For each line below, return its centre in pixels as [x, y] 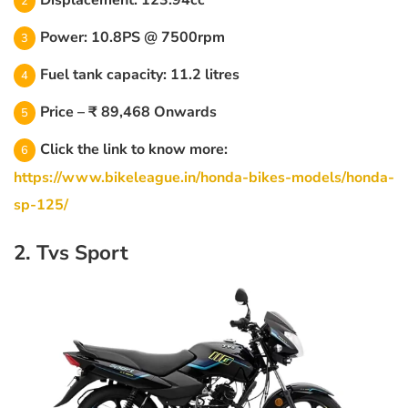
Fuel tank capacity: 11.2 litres [140, 75]
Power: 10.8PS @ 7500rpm [133, 38]
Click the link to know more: [134, 150]
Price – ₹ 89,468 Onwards [128, 112]
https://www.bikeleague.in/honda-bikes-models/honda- [204, 178]
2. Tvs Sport [71, 253]
